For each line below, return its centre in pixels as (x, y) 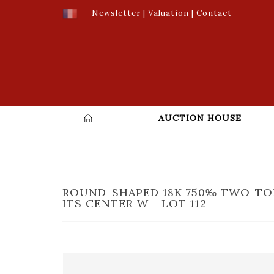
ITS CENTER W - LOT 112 (135, 203)
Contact (214, 13)
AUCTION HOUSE (200, 118)
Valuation (168, 13)
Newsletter (116, 13)
